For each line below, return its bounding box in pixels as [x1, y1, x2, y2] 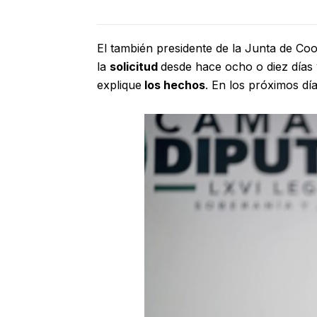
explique [97, 78, 142, 93]
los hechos [142, 78, 205, 93]
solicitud [110, 59, 161, 74]
